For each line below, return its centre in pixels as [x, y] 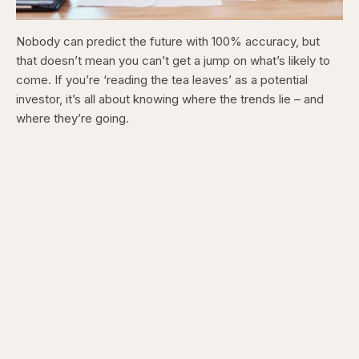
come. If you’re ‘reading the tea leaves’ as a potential [162, 80]
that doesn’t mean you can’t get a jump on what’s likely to [173, 61]
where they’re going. [74, 118]
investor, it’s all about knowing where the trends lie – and [170, 99]
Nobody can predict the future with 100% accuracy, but [168, 41]
